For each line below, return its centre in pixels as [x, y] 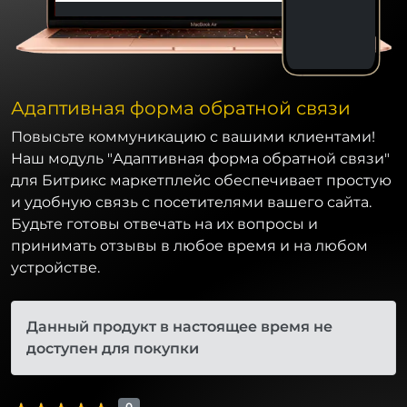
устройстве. [55, 267]
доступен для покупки [113, 348]
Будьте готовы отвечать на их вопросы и [164, 223]
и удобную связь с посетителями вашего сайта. [191, 202]
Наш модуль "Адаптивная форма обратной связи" [200, 158]
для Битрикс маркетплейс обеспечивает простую [201, 180]
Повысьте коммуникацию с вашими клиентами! [193, 136]
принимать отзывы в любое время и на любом [189, 245]
